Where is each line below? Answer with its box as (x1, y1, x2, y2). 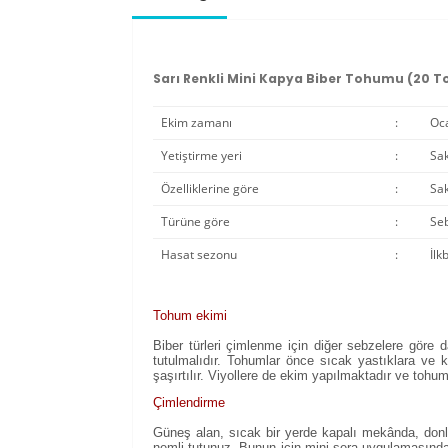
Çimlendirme (153, 395, 225, 410)
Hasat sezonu (160, 246, 237, 263)
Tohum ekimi (153, 308, 227, 323)
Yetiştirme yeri (160, 147, 242, 164)
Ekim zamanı (160, 114, 232, 131)
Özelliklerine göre (160, 180, 259, 197)
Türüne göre (160, 213, 230, 230)
